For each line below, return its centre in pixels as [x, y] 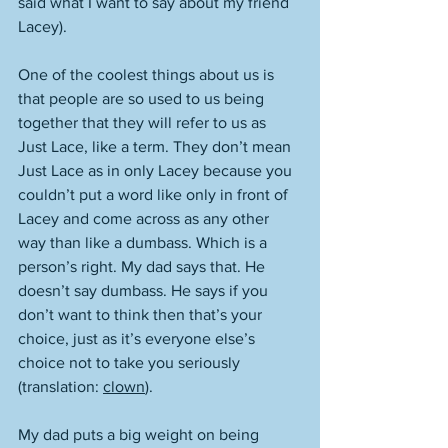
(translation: [60, 386]
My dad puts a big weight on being [140, 434]
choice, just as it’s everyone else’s [138, 338]
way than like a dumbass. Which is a [144, 242]
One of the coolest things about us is [148, 74]
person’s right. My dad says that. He [143, 266]
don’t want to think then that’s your [142, 314]
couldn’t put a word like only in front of [155, 194]
